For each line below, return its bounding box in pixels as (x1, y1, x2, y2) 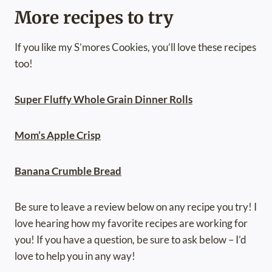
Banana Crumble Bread (15, 165, 121, 178)
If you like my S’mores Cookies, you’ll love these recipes (15, 41, 256, 54)
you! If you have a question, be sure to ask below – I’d (15, 233, 246, 246)
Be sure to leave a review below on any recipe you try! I (15, 200, 257, 214)
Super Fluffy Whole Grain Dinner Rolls (15, 93, 192, 106)
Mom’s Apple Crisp (15, 129, 101, 142)
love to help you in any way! (15, 250, 135, 263)
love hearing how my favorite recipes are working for (15, 217, 248, 230)
